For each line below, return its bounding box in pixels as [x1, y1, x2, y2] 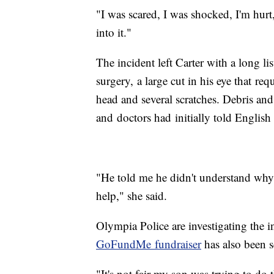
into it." [96, 24, 131, 40]
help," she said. [96, 188, 167, 204]
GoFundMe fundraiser [96, 236, 201, 252]
